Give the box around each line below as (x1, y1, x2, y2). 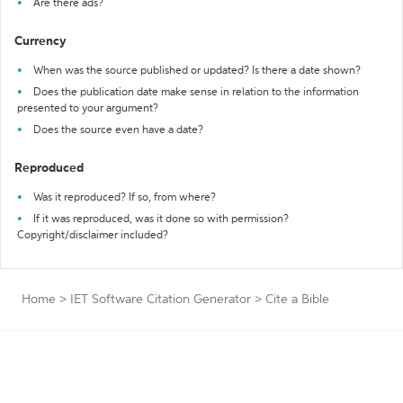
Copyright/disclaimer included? (17, 230, 168, 241)
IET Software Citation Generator (70, 293, 251, 306)
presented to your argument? (17, 103, 158, 114)
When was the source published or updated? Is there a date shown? (33, 66, 361, 76)
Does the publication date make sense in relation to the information (33, 87, 359, 98)
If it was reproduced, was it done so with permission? (33, 214, 289, 225)
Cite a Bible (265, 293, 329, 306)
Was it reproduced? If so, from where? (33, 193, 216, 203)
